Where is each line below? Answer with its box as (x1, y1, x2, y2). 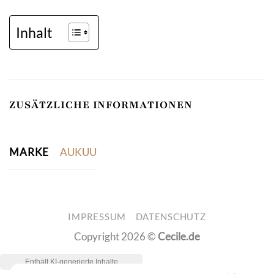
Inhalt (16, 23, 53, 41)
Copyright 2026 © (74, 229, 158, 243)
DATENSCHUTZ (135, 211, 206, 222)
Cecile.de (158, 229, 200, 243)
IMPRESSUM (68, 211, 127, 222)
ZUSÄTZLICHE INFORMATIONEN (9, 98, 193, 113)
